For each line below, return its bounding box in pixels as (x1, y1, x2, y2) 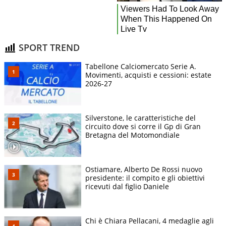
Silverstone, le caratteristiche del (85, 112, 196, 123)
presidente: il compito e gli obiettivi (85, 173, 205, 183)
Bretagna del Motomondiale (85, 130, 180, 140)
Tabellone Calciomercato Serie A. (85, 61, 196, 71)
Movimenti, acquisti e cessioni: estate (85, 70, 211, 80)
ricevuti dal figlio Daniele (85, 182, 169, 191)
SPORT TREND (16, 41, 80, 54)
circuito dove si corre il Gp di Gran (85, 121, 201, 131)
